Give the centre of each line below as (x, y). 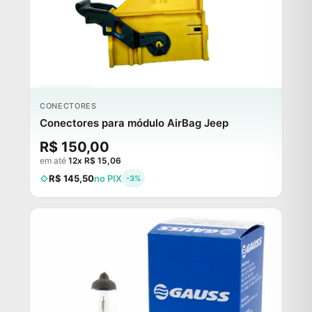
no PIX (108, 179)
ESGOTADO (67, 102)
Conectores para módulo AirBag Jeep (134, 123)
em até (54, 161)
